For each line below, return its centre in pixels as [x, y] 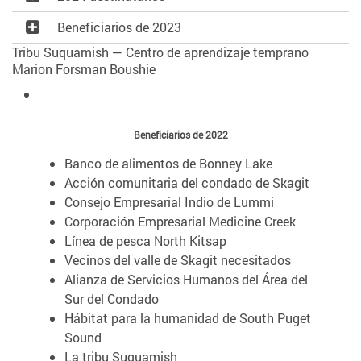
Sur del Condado [112, 298]
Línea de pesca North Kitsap [145, 240]
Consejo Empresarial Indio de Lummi [169, 201]
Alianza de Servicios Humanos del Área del [186, 279]
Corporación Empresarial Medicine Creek [180, 221]
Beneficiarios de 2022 [180, 134]
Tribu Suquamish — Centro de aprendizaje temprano [160, 52]
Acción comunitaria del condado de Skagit [187, 182]
